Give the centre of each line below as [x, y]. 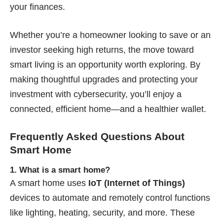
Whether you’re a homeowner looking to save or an [110, 35]
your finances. [37, 7]
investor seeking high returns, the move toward [102, 50]
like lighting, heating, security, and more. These [102, 212]
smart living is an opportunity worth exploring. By [105, 64]
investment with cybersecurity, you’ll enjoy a [96, 94]
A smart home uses [49, 183]
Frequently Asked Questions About [97, 136]
